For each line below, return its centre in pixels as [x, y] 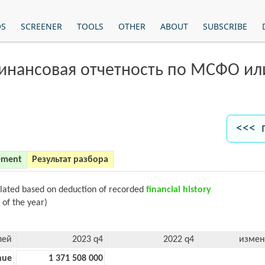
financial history [179, 190]
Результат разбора [70, 160]
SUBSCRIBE [225, 26]
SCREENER [41, 26]
